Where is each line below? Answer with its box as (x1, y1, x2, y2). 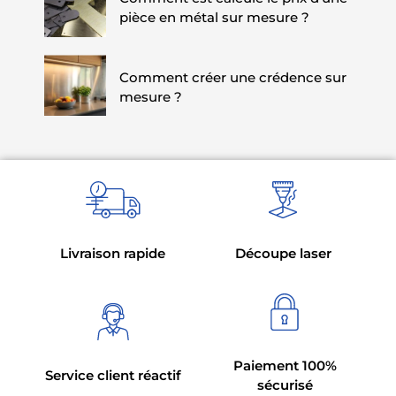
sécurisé (256, 377, 313, 394)
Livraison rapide (60, 245, 166, 263)
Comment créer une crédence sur (118, 68, 346, 86)
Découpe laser (234, 245, 331, 263)
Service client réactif (44, 367, 181, 385)
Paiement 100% (232, 357, 337, 375)
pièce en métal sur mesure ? (118, 9, 309, 27)
